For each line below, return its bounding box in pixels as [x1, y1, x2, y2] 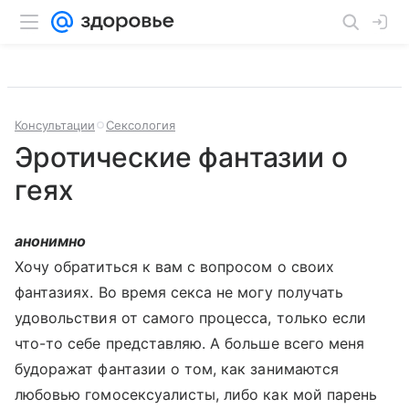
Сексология [106, 118, 175, 132]
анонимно [15, 232, 87, 250]
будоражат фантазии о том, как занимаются [15, 360, 339, 378]
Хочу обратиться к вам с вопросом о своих [15, 257, 334, 276]
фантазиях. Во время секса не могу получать [15, 283, 344, 301]
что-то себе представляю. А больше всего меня [15, 334, 365, 352]
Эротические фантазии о [15, 141, 348, 173]
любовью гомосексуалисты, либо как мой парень [15, 385, 378, 404]
